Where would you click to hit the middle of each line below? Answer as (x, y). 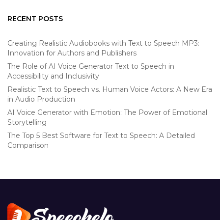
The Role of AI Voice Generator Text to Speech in (91, 66)
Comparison (28, 145)
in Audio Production (41, 99)
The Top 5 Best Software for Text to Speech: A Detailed (101, 135)
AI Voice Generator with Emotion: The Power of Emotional (107, 112)
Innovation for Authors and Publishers (72, 53)
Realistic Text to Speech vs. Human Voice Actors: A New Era (110, 89)
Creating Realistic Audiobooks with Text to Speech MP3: (103, 43)
